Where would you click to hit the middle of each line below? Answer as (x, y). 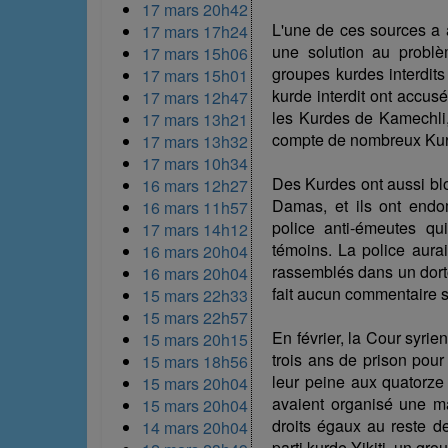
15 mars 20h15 (195, 339)
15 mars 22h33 (195, 295)
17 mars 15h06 (195, 53)
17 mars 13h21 (195, 119)
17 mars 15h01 (195, 75)
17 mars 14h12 (195, 229)
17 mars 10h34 (195, 163)
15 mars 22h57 (195, 317)
